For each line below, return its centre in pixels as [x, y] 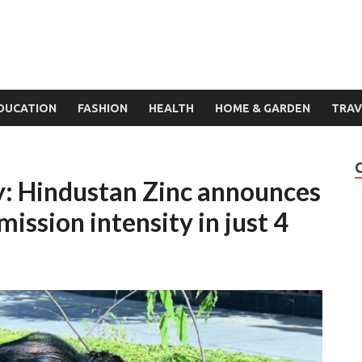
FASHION [103, 108]
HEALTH [171, 108]
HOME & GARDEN [263, 108]
